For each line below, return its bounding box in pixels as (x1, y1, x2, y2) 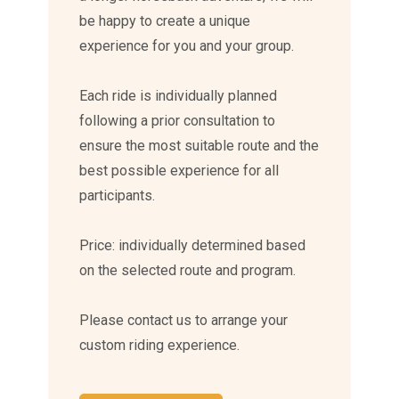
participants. (79, 187, 156, 205)
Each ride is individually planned (79, 87, 278, 105)
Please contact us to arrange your (79, 312, 289, 330)
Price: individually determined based (79, 237, 306, 255)
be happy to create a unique (79, 12, 251, 30)
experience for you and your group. (79, 37, 295, 55)
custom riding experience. (79, 337, 240, 354)
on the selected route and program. (79, 262, 297, 280)
